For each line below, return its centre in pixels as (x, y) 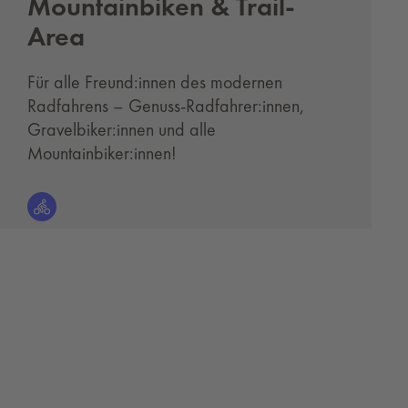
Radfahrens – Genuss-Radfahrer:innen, (166, 106)
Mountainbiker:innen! (102, 153)
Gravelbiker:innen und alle (122, 129)
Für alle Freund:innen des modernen (155, 82)
